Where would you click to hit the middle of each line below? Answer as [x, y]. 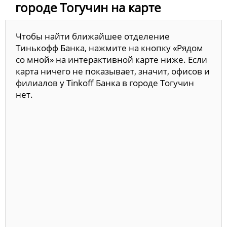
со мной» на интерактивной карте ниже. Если [111, 59]
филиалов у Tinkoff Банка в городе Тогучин [105, 83]
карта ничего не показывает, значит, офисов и [113, 71]
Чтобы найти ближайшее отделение [93, 36]
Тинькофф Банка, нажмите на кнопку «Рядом [109, 48]
